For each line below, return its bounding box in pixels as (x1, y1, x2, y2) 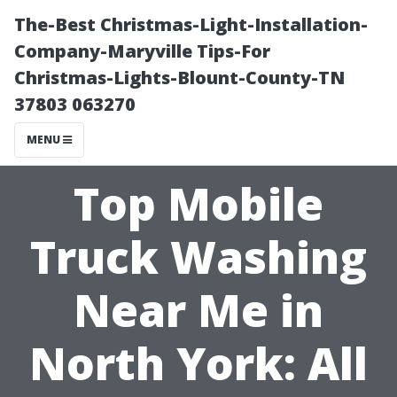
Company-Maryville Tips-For (14, 39, 270, 63)
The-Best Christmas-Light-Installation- (14, 12, 368, 36)
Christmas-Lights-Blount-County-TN (14, 66, 345, 90)
